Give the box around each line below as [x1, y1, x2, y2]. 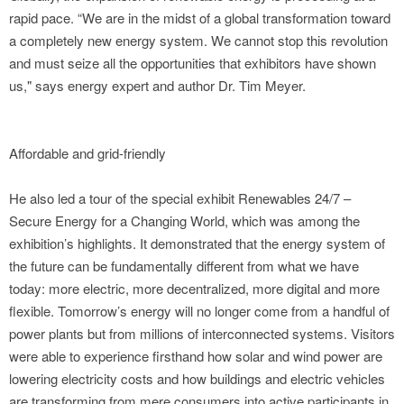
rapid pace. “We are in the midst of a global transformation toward [9, 8, 390, 28]
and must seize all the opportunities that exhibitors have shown [9, 53, 376, 73]
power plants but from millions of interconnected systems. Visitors [9, 324, 395, 344]
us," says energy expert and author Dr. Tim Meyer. [9, 76, 306, 96]
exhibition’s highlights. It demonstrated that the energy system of [9, 234, 385, 253]
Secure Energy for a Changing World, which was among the [9, 211, 360, 231]
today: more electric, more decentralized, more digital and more [9, 279, 380, 298]
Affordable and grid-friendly [9, 143, 166, 163]
